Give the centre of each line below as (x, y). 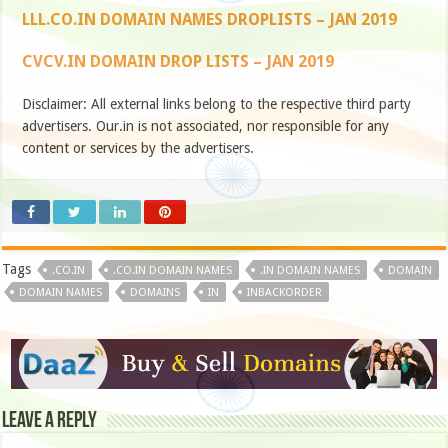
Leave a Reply (50, 422)
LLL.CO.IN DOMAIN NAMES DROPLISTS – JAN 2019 (210, 20)
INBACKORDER (285, 293)
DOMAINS (155, 293)
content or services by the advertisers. (138, 148)
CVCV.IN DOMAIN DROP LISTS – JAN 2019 (178, 62)
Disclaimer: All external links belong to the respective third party (217, 104)
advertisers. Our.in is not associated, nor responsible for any (206, 126)
